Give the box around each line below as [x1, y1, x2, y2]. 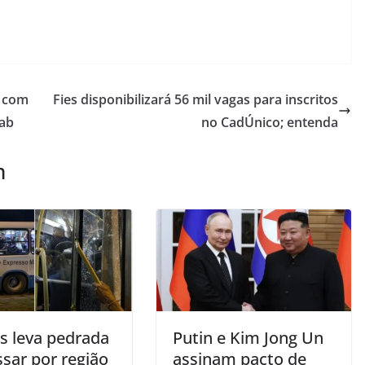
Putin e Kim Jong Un [173, 327, 323, 350]
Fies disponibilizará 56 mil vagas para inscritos [53, 90, 338, 108]
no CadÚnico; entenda [201, 112, 338, 131]
